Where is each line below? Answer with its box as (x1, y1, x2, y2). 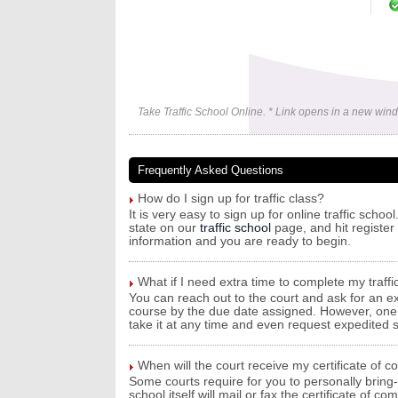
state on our (129, 220, 200, 235)
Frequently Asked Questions (138, 163, 283, 177)
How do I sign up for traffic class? (138, 191, 324, 205)
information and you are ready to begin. (129, 234, 351, 248)
